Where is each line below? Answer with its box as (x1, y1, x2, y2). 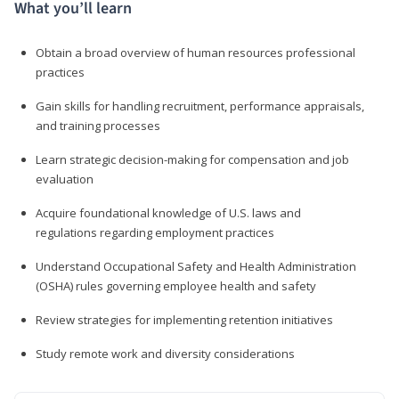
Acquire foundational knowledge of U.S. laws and (36, 204, 301, 221)
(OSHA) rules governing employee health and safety (36, 277, 316, 294)
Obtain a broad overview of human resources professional (36, 44, 355, 61)
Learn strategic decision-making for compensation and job (36, 151, 349, 167)
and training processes (36, 117, 160, 134)
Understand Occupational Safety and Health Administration (36, 257, 356, 274)
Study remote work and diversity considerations (36, 345, 295, 362)
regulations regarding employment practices (36, 224, 274, 240)
